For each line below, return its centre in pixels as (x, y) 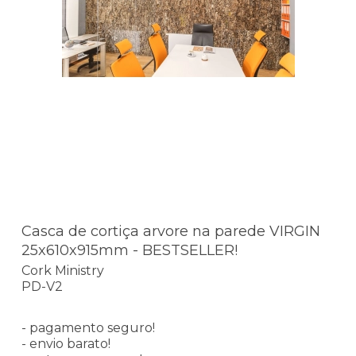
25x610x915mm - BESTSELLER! (130, 250)
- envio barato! (66, 344)
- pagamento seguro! (88, 328)
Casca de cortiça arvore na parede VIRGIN (171, 231)
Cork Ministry (63, 271)
